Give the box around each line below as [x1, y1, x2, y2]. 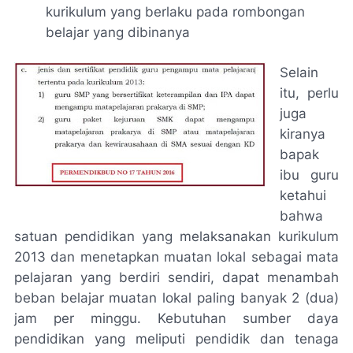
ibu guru [279, 167, 339, 183]
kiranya [279, 126, 325, 142]
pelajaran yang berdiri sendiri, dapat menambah [14, 269, 339, 285]
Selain [279, 65, 318, 80]
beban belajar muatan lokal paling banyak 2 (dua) [14, 290, 339, 306]
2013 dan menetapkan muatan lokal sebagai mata [14, 249, 339, 265]
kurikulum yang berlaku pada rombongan [46, 4, 305, 20]
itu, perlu [279, 85, 339, 101]
